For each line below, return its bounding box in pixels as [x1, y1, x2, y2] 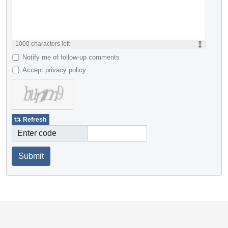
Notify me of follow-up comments [22, 53, 120, 62]
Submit [18, 152, 44, 161]
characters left [30, 40, 70, 48]
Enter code [17, 129, 56, 138]
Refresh [23, 116, 46, 124]
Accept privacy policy [22, 66, 86, 74]
